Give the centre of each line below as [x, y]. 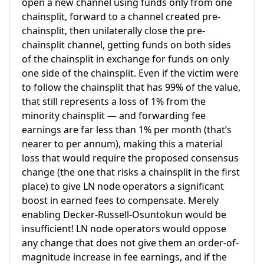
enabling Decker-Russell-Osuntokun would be [124, 215]
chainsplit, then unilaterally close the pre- [113, 31]
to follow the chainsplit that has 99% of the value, [131, 88]
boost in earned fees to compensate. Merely [120, 201]
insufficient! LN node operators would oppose [124, 229]
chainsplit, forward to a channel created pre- [121, 17]
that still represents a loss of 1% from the [114, 102]
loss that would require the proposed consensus [130, 158]
